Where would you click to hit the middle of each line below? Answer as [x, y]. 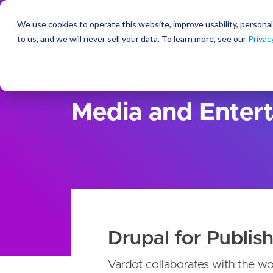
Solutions [90, 86]
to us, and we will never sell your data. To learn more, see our [133, 39]
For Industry [147, 86]
